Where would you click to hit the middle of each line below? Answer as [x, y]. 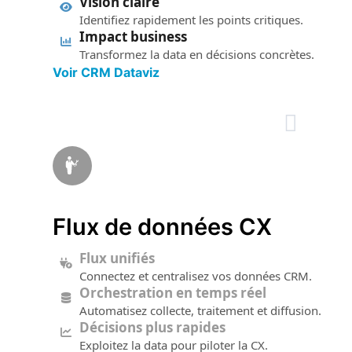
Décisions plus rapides [153, 328]
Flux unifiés [117, 258]
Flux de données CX [163, 227]
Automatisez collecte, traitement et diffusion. [201, 311]
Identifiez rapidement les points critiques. [192, 19]
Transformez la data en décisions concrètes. [197, 54]
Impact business [134, 36]
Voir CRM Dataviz [106, 72]
